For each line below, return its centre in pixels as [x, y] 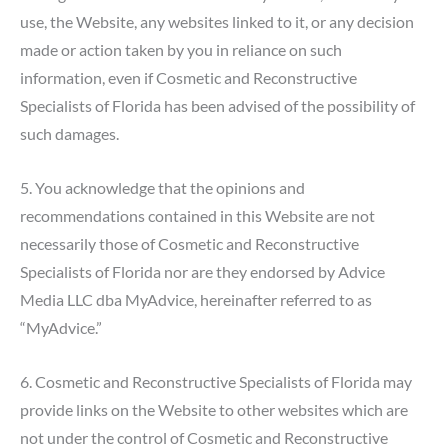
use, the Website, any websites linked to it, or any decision [217, 21]
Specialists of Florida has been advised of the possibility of [217, 105]
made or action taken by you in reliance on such [181, 49]
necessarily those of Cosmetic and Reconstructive [189, 244]
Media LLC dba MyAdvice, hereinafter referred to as [196, 300]
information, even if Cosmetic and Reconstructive [188, 77]
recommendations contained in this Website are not [197, 216]
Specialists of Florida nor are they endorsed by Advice [202, 272]
